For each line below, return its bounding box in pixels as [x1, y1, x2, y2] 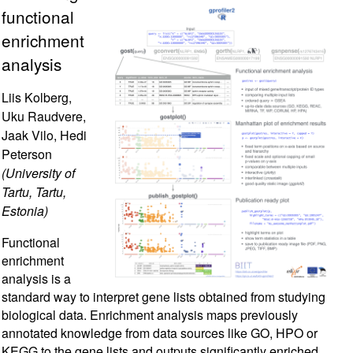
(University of [2, 164, 75, 182]
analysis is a [2, 269, 71, 288]
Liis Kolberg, [2, 88, 72, 106]
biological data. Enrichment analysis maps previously [2, 306, 298, 324]
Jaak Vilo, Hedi [2, 126, 87, 144]
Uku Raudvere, [2, 107, 86, 125]
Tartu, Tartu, [2, 183, 66, 201]
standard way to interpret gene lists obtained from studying [2, 288, 325, 306]
